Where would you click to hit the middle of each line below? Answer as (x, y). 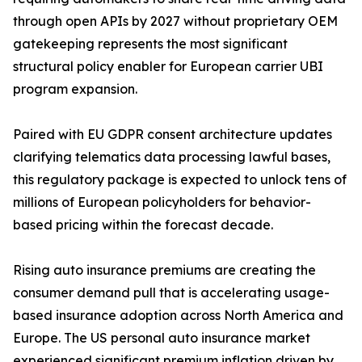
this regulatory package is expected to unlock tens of (180, 180)
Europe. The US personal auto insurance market (162, 338)
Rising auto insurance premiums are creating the (164, 270)
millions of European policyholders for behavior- (162, 202)
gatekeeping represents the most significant (150, 44)
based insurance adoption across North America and (178, 316)
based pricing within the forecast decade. (143, 225)
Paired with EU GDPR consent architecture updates (173, 135)
